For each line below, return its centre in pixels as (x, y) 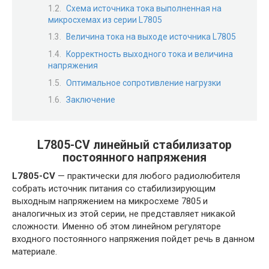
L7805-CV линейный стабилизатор (134, 145)
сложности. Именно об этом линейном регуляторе (116, 226)
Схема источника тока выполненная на (144, 8)
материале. (35, 251)
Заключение (91, 100)
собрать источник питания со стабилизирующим (114, 188)
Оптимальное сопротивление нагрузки (144, 83)
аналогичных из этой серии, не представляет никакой (124, 213)
